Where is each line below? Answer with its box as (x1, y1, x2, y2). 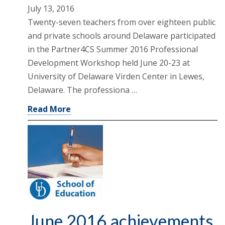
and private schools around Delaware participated (28, 30, 215, 41)
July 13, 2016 (28, 3, 74, 14)
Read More (28, 103, 71, 115)
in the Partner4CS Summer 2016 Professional (28, 43, 198, 55)
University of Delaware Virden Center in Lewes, (28, 70, 204, 82)
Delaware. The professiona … (28, 84, 137, 95)
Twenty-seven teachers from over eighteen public (28, 16, 215, 28)
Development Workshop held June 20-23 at (28, 57, 190, 68)
